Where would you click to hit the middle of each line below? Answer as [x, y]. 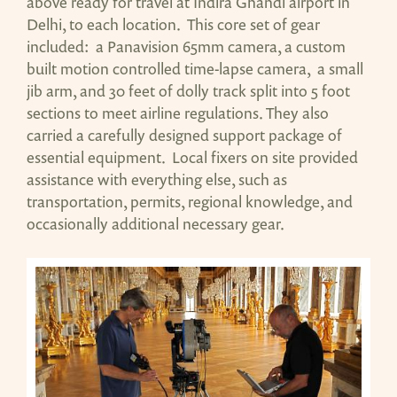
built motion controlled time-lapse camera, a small [195, 68]
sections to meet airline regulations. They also [178, 112]
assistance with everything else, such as [157, 179]
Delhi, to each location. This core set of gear [173, 23]
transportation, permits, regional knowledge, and [190, 201]
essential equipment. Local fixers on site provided [192, 156]
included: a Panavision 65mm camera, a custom [186, 46]
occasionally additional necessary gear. [156, 223]
